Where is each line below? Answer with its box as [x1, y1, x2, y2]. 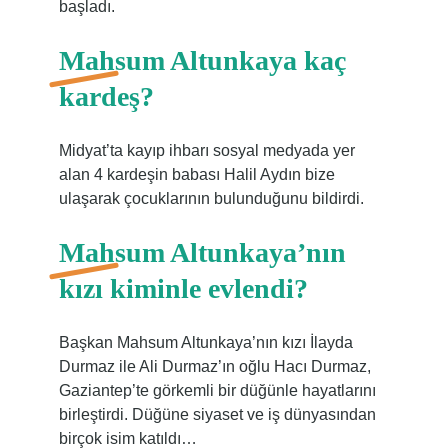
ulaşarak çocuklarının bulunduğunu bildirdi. [58, 190, 364, 207]
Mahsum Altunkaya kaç [58, 45, 346, 76]
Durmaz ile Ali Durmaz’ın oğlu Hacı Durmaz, [58, 358, 371, 375]
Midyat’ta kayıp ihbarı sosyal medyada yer [58, 142, 355, 159]
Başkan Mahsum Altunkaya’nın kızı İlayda [58, 334, 353, 351]
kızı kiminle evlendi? [58, 273, 308, 304]
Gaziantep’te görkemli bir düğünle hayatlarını [58, 382, 376, 399]
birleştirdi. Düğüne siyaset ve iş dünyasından [58, 406, 376, 423]
